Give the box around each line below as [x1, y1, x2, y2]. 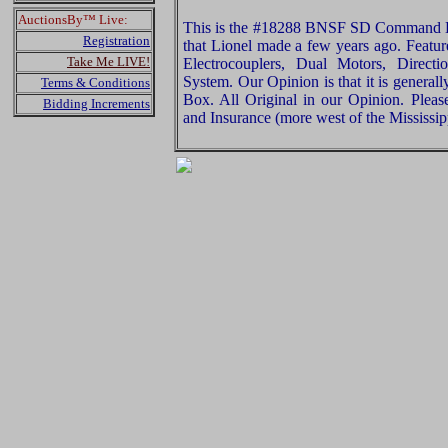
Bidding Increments [43, 96, 150, 111]
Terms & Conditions [41, 75, 150, 90]
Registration [83, 33, 150, 48]
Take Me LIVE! [67, 54, 150, 69]
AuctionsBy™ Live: [18, 12, 128, 27]
